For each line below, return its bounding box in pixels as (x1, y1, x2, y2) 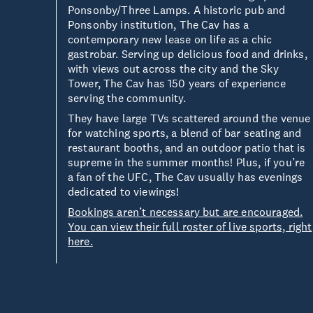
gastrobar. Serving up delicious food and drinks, (68, 47, 307, 61)
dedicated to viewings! (68, 184, 180, 198)
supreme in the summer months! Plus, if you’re (68, 155, 305, 169)
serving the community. (68, 91, 189, 105)
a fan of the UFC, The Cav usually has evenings (68, 170, 303, 184)
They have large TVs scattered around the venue (68, 111, 311, 125)
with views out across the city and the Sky (68, 61, 279, 75)
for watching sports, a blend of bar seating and (68, 126, 302, 140)
